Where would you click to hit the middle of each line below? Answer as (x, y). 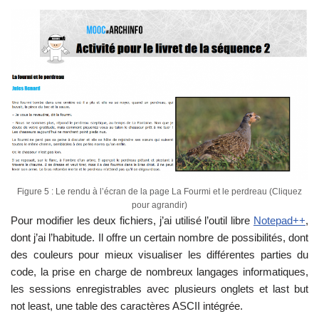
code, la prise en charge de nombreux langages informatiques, (159, 272)
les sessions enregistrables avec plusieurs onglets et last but (159, 289)
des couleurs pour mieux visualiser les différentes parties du (159, 255)
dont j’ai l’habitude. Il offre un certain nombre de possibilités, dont (159, 238)
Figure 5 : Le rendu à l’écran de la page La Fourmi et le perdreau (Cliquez (159, 192)
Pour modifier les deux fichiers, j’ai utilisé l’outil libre (132, 221)
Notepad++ (279, 221)
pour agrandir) (159, 205)
